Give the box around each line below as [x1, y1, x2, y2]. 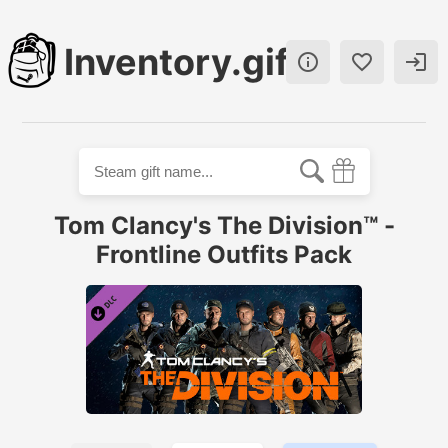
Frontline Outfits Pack [96, 240, 352, 270]
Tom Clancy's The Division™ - [53, 211, 395, 241]
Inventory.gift [64, 40, 303, 84]
